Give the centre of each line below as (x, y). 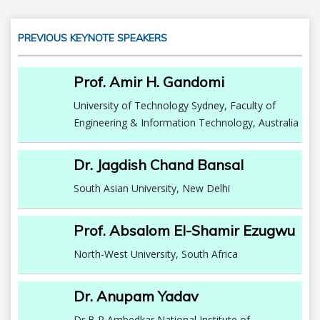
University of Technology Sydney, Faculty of (175, 105)
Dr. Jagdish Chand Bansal (159, 165)
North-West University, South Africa (156, 254)
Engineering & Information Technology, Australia (186, 122)
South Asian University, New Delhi (152, 188)
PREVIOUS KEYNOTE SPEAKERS (92, 38)
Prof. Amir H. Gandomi (149, 82)
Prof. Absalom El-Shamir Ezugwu (185, 230)
